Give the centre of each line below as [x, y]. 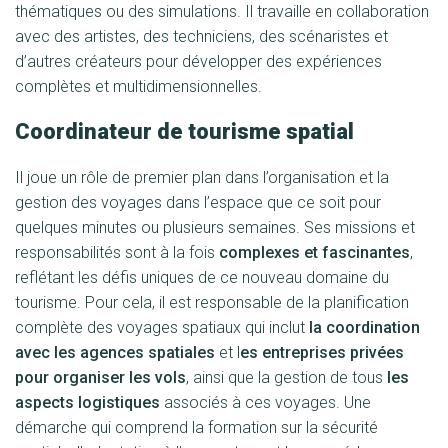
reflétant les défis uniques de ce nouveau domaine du [202, 277]
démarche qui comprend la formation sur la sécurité [196, 427]
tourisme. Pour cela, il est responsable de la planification [212, 302]
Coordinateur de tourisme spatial [184, 131]
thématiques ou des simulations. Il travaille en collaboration [222, 11]
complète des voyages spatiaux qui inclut [162, 327]
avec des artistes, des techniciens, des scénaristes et [201, 36]
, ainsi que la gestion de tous [286, 377]
